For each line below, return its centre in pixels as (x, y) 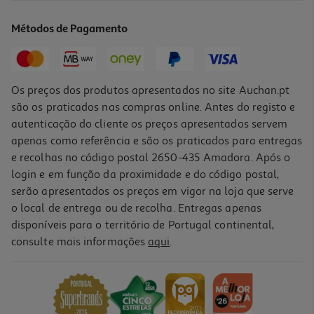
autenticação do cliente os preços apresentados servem (150, 124)
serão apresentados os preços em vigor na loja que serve (153, 191)
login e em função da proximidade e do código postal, (145, 174)
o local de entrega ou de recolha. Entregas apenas (136, 208)
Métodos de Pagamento (70, 29)
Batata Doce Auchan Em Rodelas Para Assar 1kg (117, 247)
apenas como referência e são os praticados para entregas (157, 141)
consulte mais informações (80, 241)
